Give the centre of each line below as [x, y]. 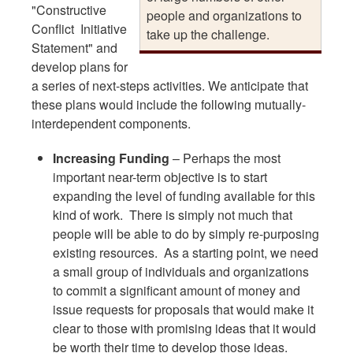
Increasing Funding [111, 158]
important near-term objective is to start [160, 176]
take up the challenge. [208, 34]
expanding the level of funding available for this [184, 195]
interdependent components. [111, 123]
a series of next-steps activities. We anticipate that [170, 85]
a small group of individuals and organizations [181, 271]
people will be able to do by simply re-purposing [186, 233]
